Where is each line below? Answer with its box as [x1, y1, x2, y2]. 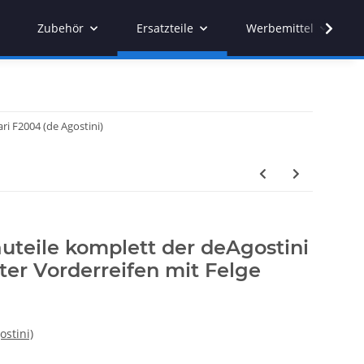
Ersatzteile [136, 20, 193, 36]
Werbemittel [246, 20, 314, 36]
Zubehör [37, 20, 84, 36]
